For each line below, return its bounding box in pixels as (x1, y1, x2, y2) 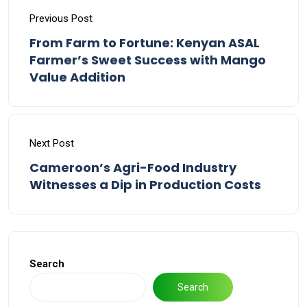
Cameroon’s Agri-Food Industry (29, 159, 236, 176)
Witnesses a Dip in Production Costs (29, 176, 261, 193)
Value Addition (29, 69, 125, 86)
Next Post (29, 137, 74, 149)
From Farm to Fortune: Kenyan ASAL (29, 34, 260, 51)
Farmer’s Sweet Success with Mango (29, 51, 266, 69)
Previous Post (29, 12, 93, 25)
